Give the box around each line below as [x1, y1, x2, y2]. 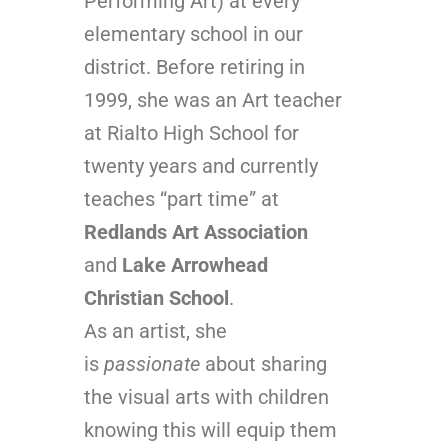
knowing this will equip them [84, 417, 337, 442]
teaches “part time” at [84, 186, 279, 211]
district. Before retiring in [84, 54, 305, 79]
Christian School [84, 285, 229, 310]
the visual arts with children [84, 384, 329, 409]
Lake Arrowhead [122, 252, 268, 277]
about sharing [205, 351, 327, 376]
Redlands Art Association [84, 219, 308, 244]
